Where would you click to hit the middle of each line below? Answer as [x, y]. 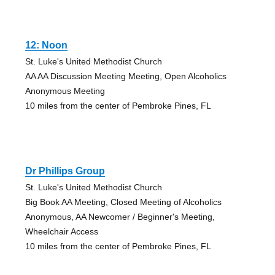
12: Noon [46, 45]
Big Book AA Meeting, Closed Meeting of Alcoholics [123, 202]
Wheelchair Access [61, 232]
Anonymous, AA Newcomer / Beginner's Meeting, [120, 217]
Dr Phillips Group [65, 171]
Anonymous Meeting [65, 91]
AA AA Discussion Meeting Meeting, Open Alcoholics [126, 76]
